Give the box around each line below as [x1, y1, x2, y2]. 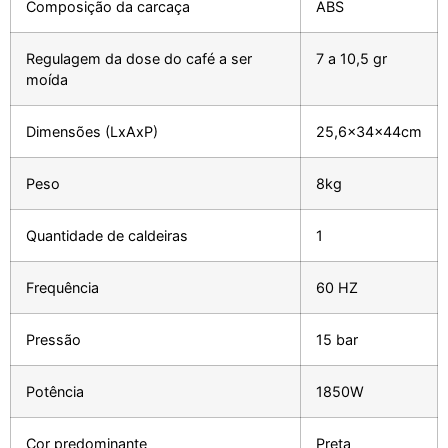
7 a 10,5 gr [316, 50, 387, 68]
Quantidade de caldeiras [26, 227, 188, 245]
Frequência [26, 279, 99, 297]
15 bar [316, 331, 358, 349]
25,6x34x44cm [316, 123, 422, 141]
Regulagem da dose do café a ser [26, 50, 252, 68]
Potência [26, 383, 84, 401]
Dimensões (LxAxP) [26, 123, 158, 141]
